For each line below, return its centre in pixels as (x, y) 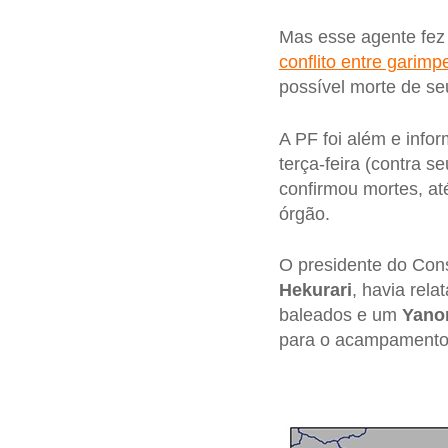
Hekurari (315, 290)
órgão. (304, 213)
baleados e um (340, 315)
